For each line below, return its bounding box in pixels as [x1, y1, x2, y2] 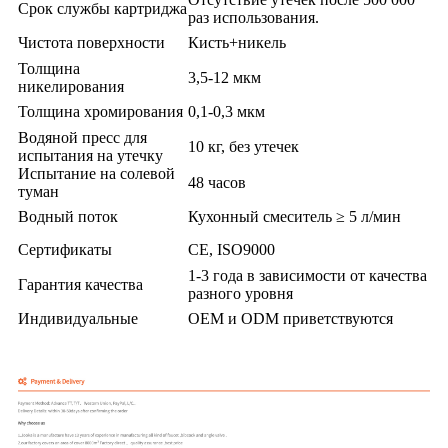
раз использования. [188, 9, 319, 27]
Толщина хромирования [18, 103, 183, 121]
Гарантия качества [18, 276, 143, 294]
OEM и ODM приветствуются [188, 310, 393, 328]
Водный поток [18, 208, 118, 226]
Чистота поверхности [18, 34, 165, 52]
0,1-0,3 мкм [188, 103, 265, 121]
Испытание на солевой [18, 165, 175, 183]
